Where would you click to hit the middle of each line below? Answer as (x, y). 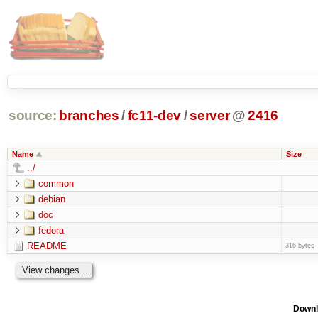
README (46, 246)
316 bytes (300, 245)
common (56, 183)
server (210, 116)
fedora (51, 230)
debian (51, 199)
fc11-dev (154, 116)
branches (89, 116)
